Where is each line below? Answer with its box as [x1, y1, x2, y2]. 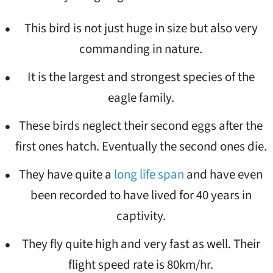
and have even [184, 165, 263, 183]
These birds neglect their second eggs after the [19, 116, 263, 135]
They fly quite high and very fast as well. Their [21, 234, 260, 253]
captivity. [116, 206, 166, 225]
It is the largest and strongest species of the [27, 67, 255, 86]
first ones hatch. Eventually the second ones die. [15, 136, 267, 155]
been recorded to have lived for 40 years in [30, 185, 252, 204]
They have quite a [19, 165, 115, 183]
